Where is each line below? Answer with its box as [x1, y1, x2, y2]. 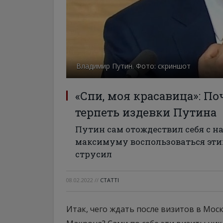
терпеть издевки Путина [75, 105, 217, 119]
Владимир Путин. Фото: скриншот [76, 61, 191, 71]
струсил [75, 148, 112, 160]
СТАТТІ [100, 176, 119, 184]
